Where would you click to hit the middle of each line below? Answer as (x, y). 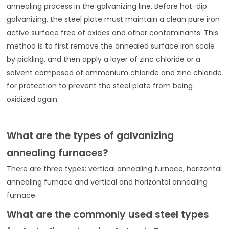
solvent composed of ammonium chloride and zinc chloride (114, 73)
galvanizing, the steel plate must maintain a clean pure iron (113, 20)
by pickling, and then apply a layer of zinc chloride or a (104, 60)
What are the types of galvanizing (90, 136)
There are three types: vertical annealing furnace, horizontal (114, 169)
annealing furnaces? (58, 153)
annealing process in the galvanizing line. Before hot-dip (107, 6)
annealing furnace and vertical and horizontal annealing (107, 182)
